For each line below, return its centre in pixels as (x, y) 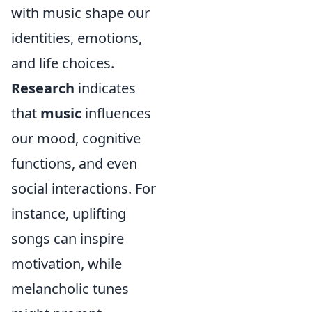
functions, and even (74, 164)
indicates (105, 88)
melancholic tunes (70, 289)
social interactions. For (84, 189)
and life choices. (63, 63)
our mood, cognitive (76, 139)
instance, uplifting (69, 214)
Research (43, 88)
